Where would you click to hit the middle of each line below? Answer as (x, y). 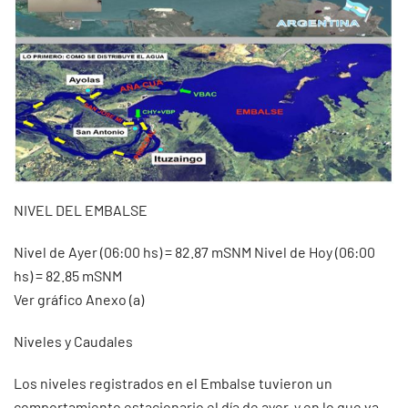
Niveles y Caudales (73, 341)
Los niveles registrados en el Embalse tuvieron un (173, 382)
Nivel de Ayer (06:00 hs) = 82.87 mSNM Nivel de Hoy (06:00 (194, 251)
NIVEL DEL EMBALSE (81, 209)
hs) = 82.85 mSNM (68, 275)
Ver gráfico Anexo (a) (79, 299)
